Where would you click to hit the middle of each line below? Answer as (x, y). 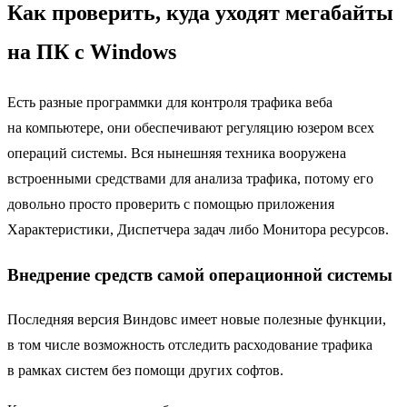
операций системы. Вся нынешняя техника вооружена (177, 154)
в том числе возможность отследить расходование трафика (190, 344)
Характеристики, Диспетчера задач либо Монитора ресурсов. (198, 230)
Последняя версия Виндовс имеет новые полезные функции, (197, 319)
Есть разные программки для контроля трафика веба (170, 103)
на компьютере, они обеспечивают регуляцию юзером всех (191, 128)
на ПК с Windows (92, 52)
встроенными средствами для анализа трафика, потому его (190, 179)
